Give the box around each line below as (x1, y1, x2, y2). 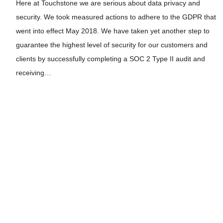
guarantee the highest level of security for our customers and (16, 41, 208, 49)
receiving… (16, 69, 51, 77)
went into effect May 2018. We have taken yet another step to (16, 27, 210, 35)
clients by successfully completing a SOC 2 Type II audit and (16, 55, 205, 63)
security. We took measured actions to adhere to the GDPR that (16, 13, 216, 21)
